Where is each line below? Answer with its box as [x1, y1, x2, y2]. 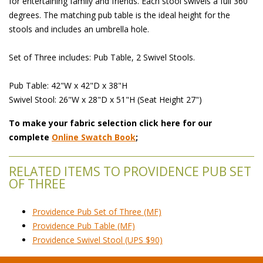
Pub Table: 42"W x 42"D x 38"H [9, 80, 127, 91]
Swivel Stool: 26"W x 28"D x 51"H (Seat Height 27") [9, 94, 202, 105]
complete [9, 131, 52, 143]
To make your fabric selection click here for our [9, 117, 212, 129]
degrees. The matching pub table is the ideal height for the [9, 9, 230, 21]
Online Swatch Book [52, 131, 136, 143]
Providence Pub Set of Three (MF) [32, 206, 161, 217]
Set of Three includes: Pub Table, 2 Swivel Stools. [9, 52, 195, 63]
